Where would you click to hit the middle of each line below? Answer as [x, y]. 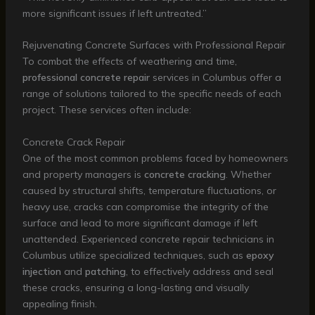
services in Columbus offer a [215, 78]
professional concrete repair [86, 78]
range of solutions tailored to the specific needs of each [152, 94]
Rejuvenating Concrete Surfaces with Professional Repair [154, 45]
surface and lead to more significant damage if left [140, 223]
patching [105, 271]
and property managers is [83, 174]
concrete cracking [185, 174]
